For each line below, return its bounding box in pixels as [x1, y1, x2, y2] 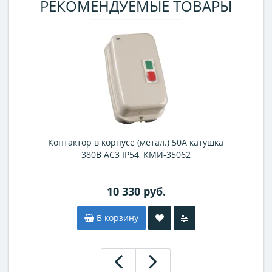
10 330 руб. [106, 184, 166, 199]
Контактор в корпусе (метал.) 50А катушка [48, 137, 224, 148]
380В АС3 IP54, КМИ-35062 [81, 149, 191, 160]
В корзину [93, 212, 138, 223]
